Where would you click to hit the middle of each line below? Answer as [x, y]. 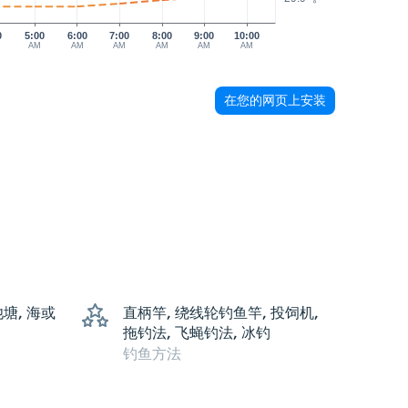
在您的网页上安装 [275, 101]
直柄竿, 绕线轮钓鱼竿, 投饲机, [221, 313]
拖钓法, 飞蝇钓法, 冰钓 [197, 333]
